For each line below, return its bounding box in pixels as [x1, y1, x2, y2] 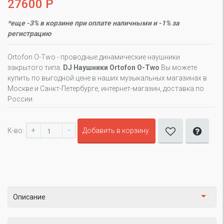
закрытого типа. [7, 63, 63, 71]
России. [7, 95, 34, 103]
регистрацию [7, 29, 51, 37]
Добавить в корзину [82, 126, 149, 134]
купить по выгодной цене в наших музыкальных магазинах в [7, 74, 207, 82]
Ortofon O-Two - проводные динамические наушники [7, 53, 180, 61]
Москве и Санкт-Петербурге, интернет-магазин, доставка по [7, 84, 204, 92]
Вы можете [159, 63, 197, 71]
